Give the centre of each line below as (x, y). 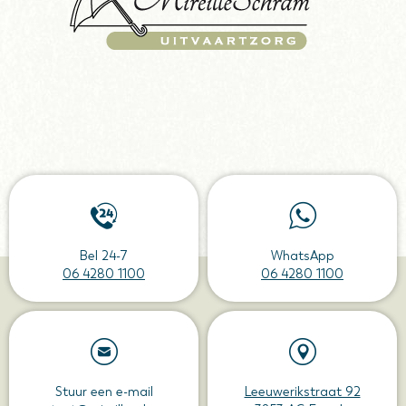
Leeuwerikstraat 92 (302, 392)
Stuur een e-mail (104, 392)
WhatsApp (302, 256)
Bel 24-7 (104, 256)
